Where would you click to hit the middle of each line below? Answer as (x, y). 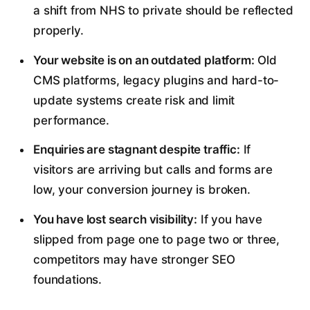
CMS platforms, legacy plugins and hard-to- (156, 80)
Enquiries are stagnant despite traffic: (136, 150)
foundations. (67, 279)
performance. (71, 120)
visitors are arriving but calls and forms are (153, 170)
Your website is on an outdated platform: (144, 60)
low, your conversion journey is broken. (142, 190)
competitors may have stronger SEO (134, 259)
